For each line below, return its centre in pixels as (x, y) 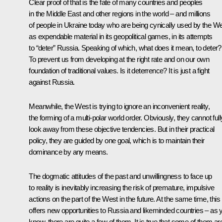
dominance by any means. (68, 152)
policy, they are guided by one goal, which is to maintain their (117, 140)
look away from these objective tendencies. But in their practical (122, 129)
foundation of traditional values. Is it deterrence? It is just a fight (119, 70)
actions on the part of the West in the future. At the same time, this (124, 199)
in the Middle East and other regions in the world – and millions (119, 13)
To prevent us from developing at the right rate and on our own (119, 59)
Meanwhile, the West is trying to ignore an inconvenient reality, (119, 106)
